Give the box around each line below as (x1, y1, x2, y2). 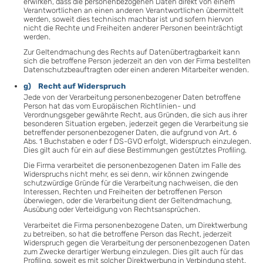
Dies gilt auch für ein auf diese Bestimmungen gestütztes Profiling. (23, 145, 247, 154)
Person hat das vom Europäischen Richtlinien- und (23, 101, 195, 110)
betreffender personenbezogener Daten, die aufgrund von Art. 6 (23, 127, 237, 137)
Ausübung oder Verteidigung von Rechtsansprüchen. (23, 205, 200, 214)
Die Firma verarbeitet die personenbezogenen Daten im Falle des (23, 161, 241, 170)
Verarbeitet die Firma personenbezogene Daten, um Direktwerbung (23, 220, 247, 230)
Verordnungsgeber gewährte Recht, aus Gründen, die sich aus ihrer (23, 110, 247, 119)
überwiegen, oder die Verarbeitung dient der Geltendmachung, (23, 196, 232, 205)
